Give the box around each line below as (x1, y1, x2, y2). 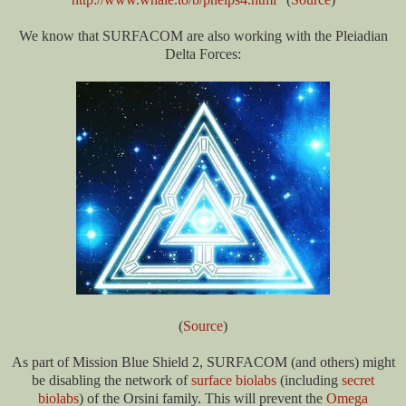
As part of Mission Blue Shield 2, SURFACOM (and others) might (11, 354, 395, 371)
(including (276, 372, 342, 389)
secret (342, 372, 374, 389)
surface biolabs (191, 372, 276, 389)
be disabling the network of (32, 372, 191, 389)
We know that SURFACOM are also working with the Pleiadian (18, 28, 388, 44)
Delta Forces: (165, 46, 241, 63)
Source (183, 318, 223, 334)
